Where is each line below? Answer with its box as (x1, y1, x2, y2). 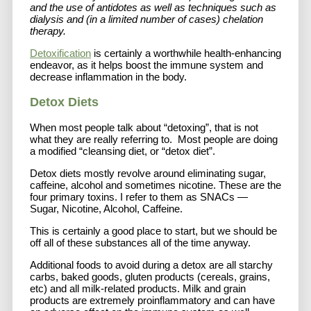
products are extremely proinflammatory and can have (30, 294, 275, 307)
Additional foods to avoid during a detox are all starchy (30, 259, 273, 271)
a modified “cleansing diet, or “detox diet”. (30, 145, 215, 158)
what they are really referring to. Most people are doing (30, 133, 278, 146)
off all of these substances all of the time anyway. (30, 237, 251, 249)
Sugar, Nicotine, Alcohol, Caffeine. (30, 203, 185, 215)
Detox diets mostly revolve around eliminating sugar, (30, 167, 266, 180)
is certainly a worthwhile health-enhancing (91, 47, 281, 60)
